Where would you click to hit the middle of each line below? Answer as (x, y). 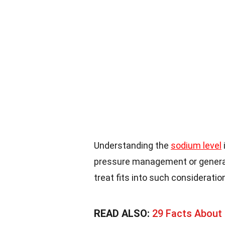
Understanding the (132, 145)
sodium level (196, 145)
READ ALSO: (123, 213)
